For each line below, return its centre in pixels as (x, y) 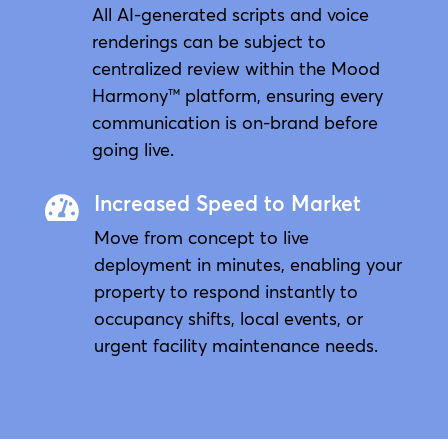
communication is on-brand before (234, 122)
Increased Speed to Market (227, 202)
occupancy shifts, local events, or (228, 318)
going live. (132, 149)
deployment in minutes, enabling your (247, 264)
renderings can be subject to (208, 41)
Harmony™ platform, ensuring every (237, 95)
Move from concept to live (201, 237)
